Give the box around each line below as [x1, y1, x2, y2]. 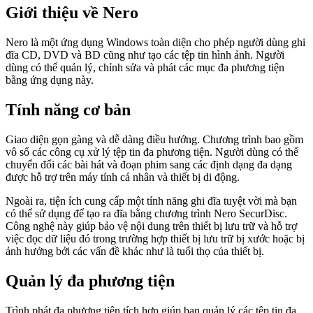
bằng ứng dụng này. [6, 74, 94, 87]
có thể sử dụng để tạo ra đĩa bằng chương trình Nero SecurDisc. [6, 208, 287, 220]
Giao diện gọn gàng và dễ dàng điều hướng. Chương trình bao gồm [6, 133, 303, 146]
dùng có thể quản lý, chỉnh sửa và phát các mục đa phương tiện [6, 61, 284, 74]
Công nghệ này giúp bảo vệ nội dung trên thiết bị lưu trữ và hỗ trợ [6, 220, 297, 233]
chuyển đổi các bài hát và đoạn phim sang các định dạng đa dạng [6, 159, 292, 171]
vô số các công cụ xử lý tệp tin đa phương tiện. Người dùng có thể [6, 146, 298, 159]
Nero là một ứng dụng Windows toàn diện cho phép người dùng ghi [6, 36, 305, 49]
